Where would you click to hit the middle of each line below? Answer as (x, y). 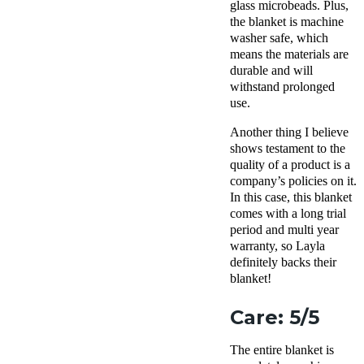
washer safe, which (279, 38)
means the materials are (289, 54)
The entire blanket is (282, 350)
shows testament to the (288, 149)
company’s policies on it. (293, 181)
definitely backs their (283, 262)
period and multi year (284, 230)
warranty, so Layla (277, 246)
